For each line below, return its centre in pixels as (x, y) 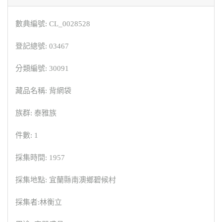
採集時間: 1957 (40, 158)
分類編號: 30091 (42, 69)
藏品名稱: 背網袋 (43, 91)
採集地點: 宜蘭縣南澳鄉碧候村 (66, 180)
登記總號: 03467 (42, 46)
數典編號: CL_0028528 (53, 24)
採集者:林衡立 (39, 202)
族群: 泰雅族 (36, 113)
